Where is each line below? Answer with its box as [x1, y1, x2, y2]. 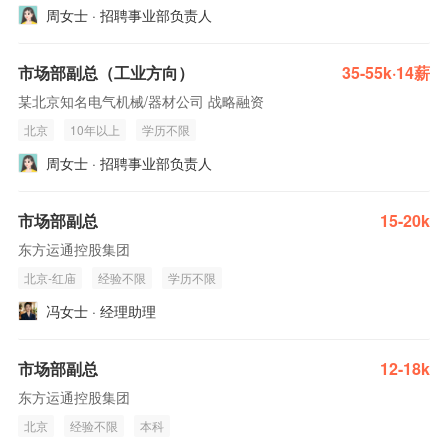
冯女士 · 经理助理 [46, 301, 156, 321]
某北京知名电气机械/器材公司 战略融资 [18, 91, 264, 111]
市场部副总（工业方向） [18, 61, 194, 84]
